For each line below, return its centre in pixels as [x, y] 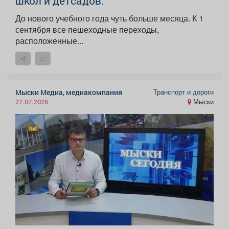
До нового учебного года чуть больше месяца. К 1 [104, 18]
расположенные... [49, 41]
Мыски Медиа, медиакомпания [69, 93]
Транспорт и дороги [184, 92]
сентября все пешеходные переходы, [87, 30]
